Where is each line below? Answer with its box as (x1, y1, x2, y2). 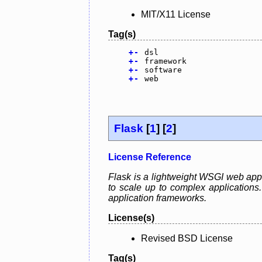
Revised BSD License (141, 233, 233, 243)
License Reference (108, 151, 191, 162)
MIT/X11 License (141, 9, 211, 20)
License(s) (108, 212, 154, 223)
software (144, 65, 182, 75)
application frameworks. (108, 192, 206, 203)
